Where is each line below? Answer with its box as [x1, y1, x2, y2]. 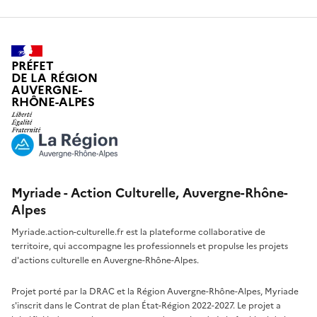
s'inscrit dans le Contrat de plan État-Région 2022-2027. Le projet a [11, 299, 281, 313]
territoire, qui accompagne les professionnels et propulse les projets [11, 240, 288, 253]
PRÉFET [11, 57, 54, 75]
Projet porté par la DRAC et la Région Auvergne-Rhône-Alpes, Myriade [11, 285, 299, 299]
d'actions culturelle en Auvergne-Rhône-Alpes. [11, 254, 199, 267]
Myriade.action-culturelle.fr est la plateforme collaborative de [11, 226, 265, 239]
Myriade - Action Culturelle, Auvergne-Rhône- [11, 183, 288, 203]
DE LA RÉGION [11, 69, 98, 87]
